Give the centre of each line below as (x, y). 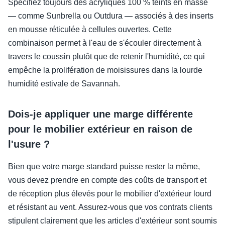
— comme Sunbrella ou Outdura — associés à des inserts (111, 16)
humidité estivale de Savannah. (64, 83)
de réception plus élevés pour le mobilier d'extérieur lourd (110, 193)
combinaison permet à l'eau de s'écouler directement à (105, 43)
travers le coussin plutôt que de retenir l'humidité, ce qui (106, 56)
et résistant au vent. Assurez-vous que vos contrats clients (110, 207)
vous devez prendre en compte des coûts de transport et (107, 180)
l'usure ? (29, 144)
